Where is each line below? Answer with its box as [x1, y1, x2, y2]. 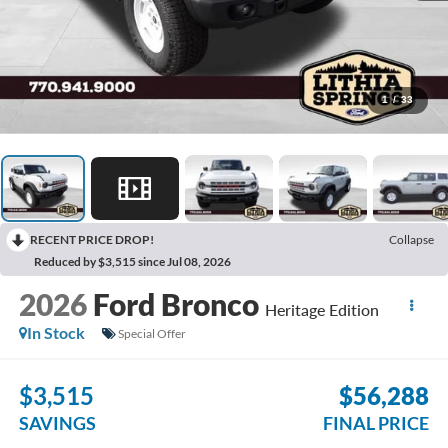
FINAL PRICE [323, 411, 430, 434]
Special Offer [117, 325, 186, 341]
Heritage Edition [264, 300, 379, 320]
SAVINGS [18, 411, 96, 434]
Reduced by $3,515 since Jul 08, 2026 [34, 253, 231, 269]
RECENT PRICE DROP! [30, 231, 154, 247]
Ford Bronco [92, 286, 259, 323]
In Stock [26, 323, 85, 343]
